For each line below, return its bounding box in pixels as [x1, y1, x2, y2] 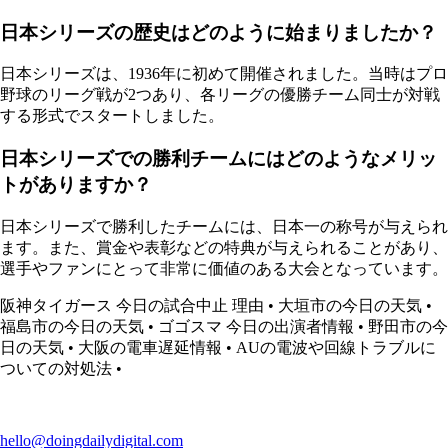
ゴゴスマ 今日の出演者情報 [158, 317, 354, 335]
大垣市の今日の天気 [278, 296, 422, 314]
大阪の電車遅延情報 [78, 338, 222, 356]
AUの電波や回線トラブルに [236, 338, 436, 356]
